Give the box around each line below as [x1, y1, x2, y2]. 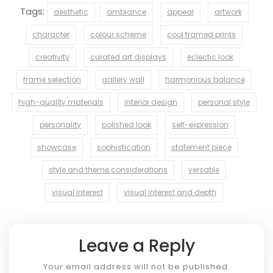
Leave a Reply [78, 233, 195, 258]
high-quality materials [18, 96, 104, 107]
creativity [35, 51, 69, 62]
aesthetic [53, 6, 88, 17]
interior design [124, 96, 177, 107]
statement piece [171, 141, 232, 152]
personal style [198, 96, 250, 107]
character [32, 29, 69, 40]
